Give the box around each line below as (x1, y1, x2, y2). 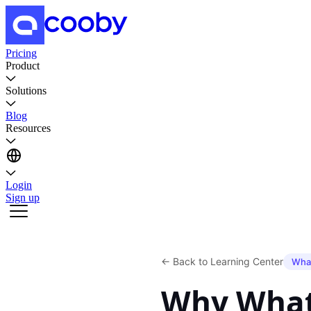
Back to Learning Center (173, 255, 283, 267)
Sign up (6, 192, 40, 203)
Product (6, 60, 40, 72)
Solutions (6, 85, 47, 96)
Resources (6, 122, 51, 134)
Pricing (6, 47, 37, 59)
